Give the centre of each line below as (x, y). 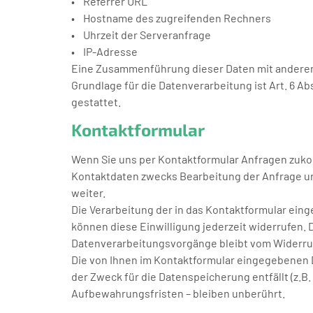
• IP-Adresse (104, 51)
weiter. (88, 193)
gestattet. (96, 101)
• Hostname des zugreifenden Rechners (171, 17)
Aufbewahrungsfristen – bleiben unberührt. (178, 293)
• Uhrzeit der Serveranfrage (141, 34)
